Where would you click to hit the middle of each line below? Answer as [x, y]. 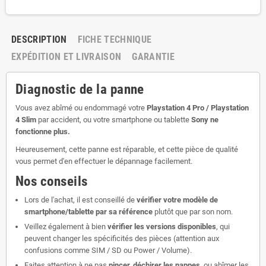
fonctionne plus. [43, 131]
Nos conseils [52, 181]
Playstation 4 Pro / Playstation [198, 107]
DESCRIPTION [39, 39]
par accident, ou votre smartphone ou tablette [114, 119]
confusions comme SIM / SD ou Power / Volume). [108, 250]
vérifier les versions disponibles [162, 226]
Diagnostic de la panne [80, 89]
